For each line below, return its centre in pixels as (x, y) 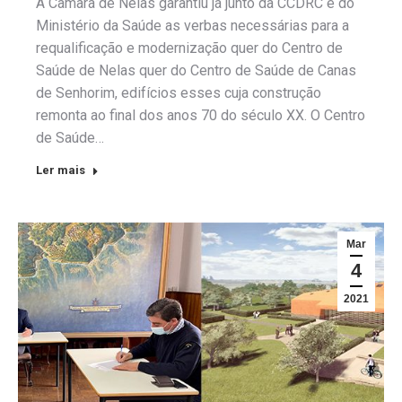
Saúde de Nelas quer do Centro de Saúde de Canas (196, 70)
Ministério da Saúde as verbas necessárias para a (192, 25)
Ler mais (61, 170)
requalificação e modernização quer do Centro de (189, 48)
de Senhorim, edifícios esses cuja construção (179, 92)
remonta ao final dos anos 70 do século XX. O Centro (201, 115)
